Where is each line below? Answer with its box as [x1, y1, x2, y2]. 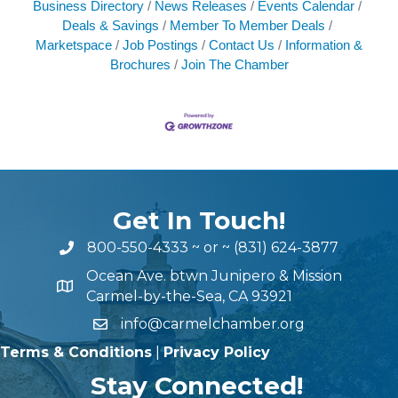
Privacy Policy [163, 344, 270, 362]
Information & [285, 36, 362, 52]
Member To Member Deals [170, 17, 325, 33]
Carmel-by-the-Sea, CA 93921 [85, 288, 292, 306]
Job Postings [123, 36, 198, 52]
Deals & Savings [62, 17, 159, 33]
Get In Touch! [113, 205, 285, 236]
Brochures [109, 56, 171, 72]
